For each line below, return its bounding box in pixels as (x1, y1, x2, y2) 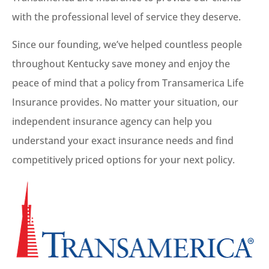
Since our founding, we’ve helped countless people (12, 38, 242, 52)
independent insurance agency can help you (12, 115, 212, 128)
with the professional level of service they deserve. (12, 10, 241, 23)
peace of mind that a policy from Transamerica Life (12, 76, 244, 90)
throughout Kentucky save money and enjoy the (12, 57, 230, 71)
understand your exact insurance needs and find (12, 134, 234, 148)
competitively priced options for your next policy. (12, 153, 235, 167)
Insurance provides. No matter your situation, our (12, 95, 238, 109)
